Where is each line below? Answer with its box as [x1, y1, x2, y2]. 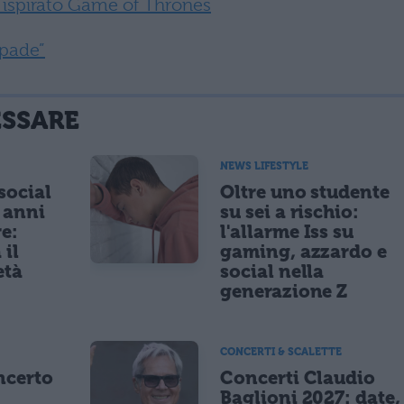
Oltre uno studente [220, 181, 390, 204]
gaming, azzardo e [220, 241, 388, 263]
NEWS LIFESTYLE [220, 160, 308, 173]
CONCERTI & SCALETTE [220, 345, 342, 359]
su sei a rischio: [220, 201, 360, 224]
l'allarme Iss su [220, 221, 354, 243]
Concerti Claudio [220, 367, 376, 390]
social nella [220, 261, 325, 283]
